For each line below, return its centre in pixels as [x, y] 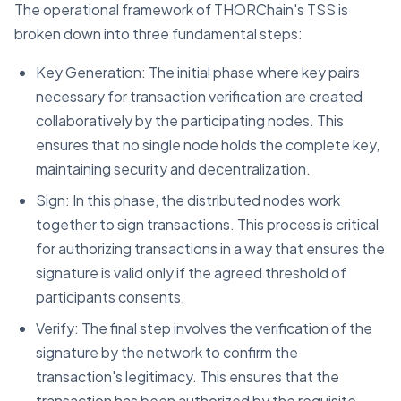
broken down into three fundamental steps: [158, 33]
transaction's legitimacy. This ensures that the [188, 376]
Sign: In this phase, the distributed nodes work [188, 200]
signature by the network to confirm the [167, 352]
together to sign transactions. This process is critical [207, 224]
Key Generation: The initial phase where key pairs [198, 72]
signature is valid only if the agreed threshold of [191, 272]
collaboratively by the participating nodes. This [190, 120]
